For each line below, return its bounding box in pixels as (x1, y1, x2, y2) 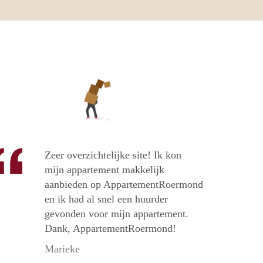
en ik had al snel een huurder (45, 193, 168, 205)
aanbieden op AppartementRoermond (45, 178, 203, 191)
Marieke (45, 243, 80, 255)
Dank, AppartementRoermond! (45, 222, 176, 235)
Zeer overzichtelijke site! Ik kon (45, 149, 181, 161)
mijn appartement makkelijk (45, 164, 164, 176)
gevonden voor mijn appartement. (45, 208, 188, 220)
